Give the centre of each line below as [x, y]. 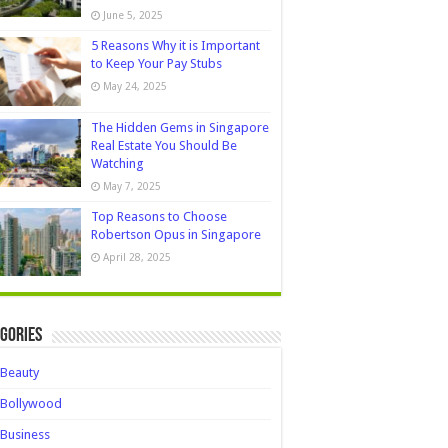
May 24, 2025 [135, 86]
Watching [117, 163]
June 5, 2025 [133, 15]
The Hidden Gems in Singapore [180, 127]
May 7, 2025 [132, 185]
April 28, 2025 [137, 256]
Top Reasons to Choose [159, 216]
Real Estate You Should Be [164, 145]
